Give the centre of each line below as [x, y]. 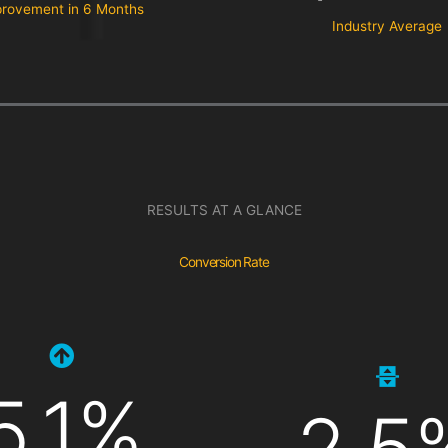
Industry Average [387, 26]
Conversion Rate [224, 262]
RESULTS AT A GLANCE [224, 210]
